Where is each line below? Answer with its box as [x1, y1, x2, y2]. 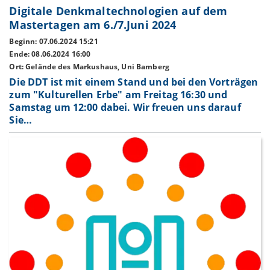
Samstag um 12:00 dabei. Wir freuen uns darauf [9, 101, 241, 115]
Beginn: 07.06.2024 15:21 [9, 36, 98, 47]
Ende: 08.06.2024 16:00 [9, 49, 91, 60]
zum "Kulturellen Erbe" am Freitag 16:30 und [9, 88, 228, 102]
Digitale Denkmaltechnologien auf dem [9, 3, 228, 18]
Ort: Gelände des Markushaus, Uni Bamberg [9, 61, 169, 72]
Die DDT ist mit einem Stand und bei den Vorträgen [9, 75, 259, 89]
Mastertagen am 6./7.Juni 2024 [9, 17, 177, 32]
